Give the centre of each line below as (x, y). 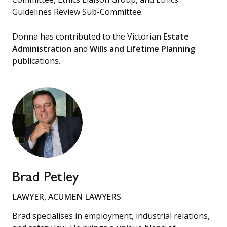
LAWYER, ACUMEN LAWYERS (67, 197)
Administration (42, 49)
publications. (36, 61)
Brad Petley (46, 179)
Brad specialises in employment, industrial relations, (111, 216)
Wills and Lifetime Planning (142, 49)
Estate (176, 37)
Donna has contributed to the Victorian (88, 37)
